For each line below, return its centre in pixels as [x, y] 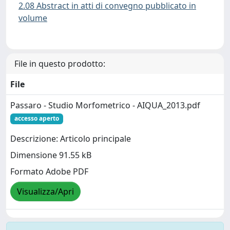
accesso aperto [36, 119]
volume [33, 18]
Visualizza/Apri [45, 191]
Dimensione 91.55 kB [51, 155]
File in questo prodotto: [60, 64]
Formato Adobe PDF [49, 171]
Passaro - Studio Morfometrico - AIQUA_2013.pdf [105, 106]
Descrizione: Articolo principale [71, 138]
